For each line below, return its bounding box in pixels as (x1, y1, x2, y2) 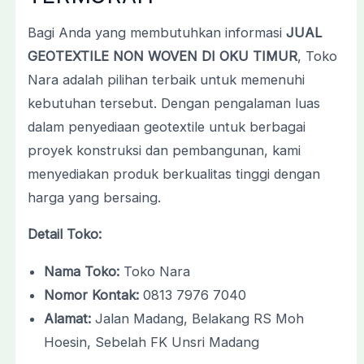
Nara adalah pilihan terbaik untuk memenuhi (27, 71, 305, 89)
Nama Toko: (43, 262, 119, 279)
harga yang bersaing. (27, 189, 161, 206)
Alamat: (43, 310, 91, 327)
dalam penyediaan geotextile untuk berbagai (27, 119, 305, 136)
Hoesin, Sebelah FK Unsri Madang (43, 333, 259, 350)
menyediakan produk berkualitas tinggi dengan (27, 166, 320, 183)
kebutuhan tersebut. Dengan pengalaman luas (27, 95, 320, 112)
